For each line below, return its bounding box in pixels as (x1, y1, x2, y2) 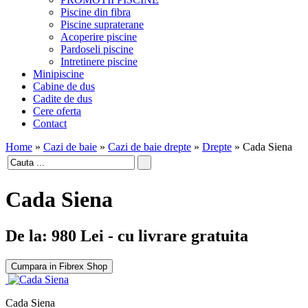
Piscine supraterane (60, 19, 144, 31)
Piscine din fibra (60, 6, 131, 19)
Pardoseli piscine (60, 43, 133, 56)
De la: (5, 227, 52, 245)
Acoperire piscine (60, 31, 137, 43)
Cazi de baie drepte (108, 141, 191, 153)
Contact (33, 118, 67, 130)
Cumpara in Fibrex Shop (11, 261, 107, 272)
